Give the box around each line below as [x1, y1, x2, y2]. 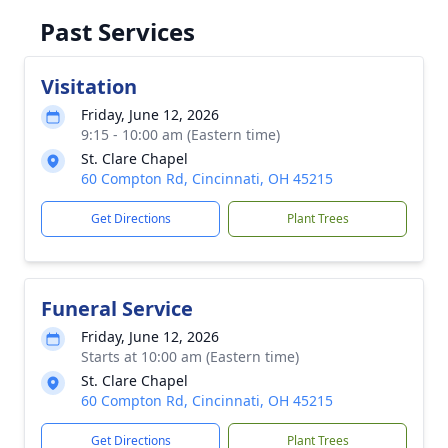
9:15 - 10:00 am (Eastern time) [81, 125, 280, 144]
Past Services [40, 15, 195, 48]
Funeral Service [41, 295, 193, 322]
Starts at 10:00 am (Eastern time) [81, 347, 299, 366]
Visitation [41, 73, 137, 100]
